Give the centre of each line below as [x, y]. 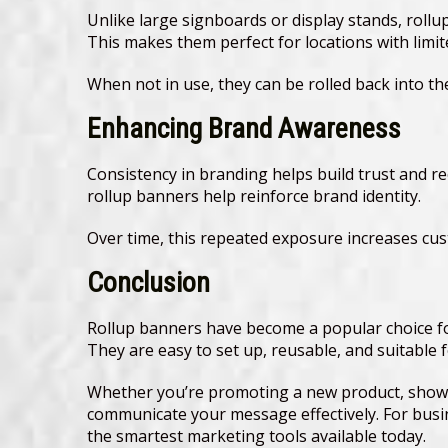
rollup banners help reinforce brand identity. [254, 196]
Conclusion [148, 283]
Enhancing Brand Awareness [244, 129]
